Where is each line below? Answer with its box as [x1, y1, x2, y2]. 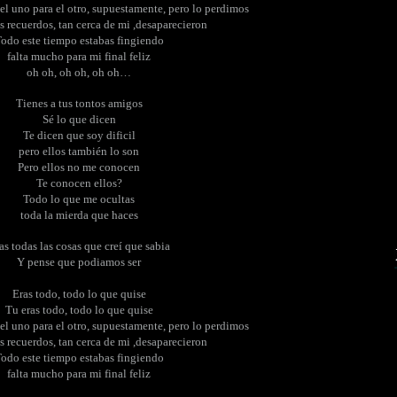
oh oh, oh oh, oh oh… [27, 65, 131, 79]
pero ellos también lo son [19, 144, 139, 158]
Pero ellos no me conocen [18, 160, 140, 174]
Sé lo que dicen [42, 112, 116, 126]
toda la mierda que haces [19, 207, 138, 222]
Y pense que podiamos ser [17, 255, 141, 269]
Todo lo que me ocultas [23, 191, 135, 206]
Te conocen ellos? [35, 175, 122, 190]
